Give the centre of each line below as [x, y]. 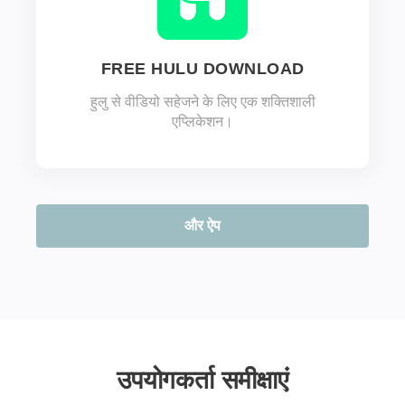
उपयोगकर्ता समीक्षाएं [202, 380]
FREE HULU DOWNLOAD [202, 69]
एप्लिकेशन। [202, 122]
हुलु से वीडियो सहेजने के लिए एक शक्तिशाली [202, 102]
